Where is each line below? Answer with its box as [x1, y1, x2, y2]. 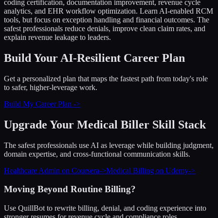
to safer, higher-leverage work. [4, 83, 97, 91]
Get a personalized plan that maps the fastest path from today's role [4, 74, 208, 83]
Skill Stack [149, 118, 206, 131]
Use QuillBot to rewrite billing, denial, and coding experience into [4, 204, 206, 213]
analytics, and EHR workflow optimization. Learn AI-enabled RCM [4, 7, 213, 16]
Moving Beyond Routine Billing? [4, 184, 136, 195]
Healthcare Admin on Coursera [4, 166, 99, 175]
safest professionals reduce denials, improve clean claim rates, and [4, 24, 205, 33]
